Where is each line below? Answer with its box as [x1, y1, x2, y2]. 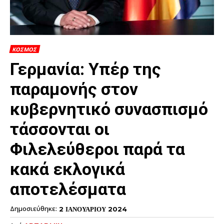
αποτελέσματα [10, 179, 126, 199]
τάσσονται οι [10, 119, 109, 139]
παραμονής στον [10, 79, 138, 99]
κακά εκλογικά [10, 159, 125, 179]
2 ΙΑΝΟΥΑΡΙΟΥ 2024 [59, 204, 127, 213]
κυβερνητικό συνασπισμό [10, 99, 208, 119]
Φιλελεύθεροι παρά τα [10, 139, 185, 159]
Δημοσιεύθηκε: [10, 204, 57, 213]
